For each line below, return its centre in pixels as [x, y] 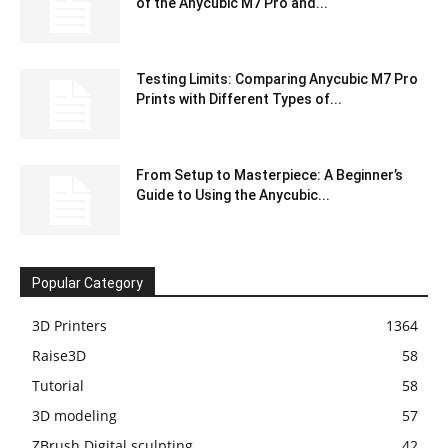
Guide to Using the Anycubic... [233, 195]
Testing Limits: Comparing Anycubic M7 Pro [277, 79]
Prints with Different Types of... [239, 99]
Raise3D [59, 356]
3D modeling [74, 416]
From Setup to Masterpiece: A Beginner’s [269, 175]
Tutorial [58, 386]
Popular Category [87, 283]
